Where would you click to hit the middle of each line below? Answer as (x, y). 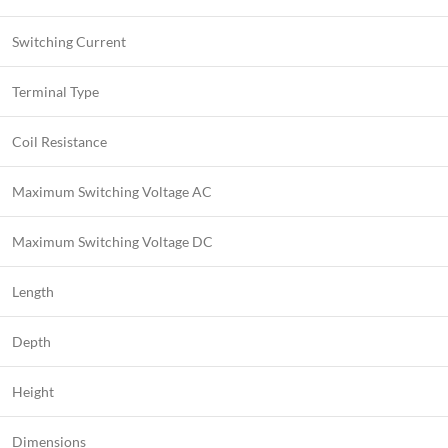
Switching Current (69, 41)
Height (33, 391)
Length (33, 291)
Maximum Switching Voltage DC (112, 241)
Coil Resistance (59, 141)
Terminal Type (55, 91)
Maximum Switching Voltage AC (112, 191)
